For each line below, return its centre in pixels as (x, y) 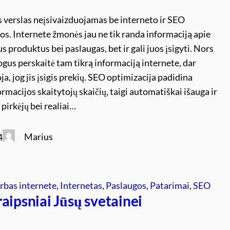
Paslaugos (126, 185)
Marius (39, 136)
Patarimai (170, 185)
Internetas (81, 185)
